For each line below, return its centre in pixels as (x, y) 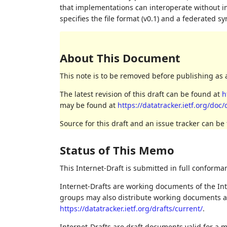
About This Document (120, 58)
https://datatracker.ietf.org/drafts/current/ (131, 209)
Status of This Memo (117, 150)
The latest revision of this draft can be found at (141, 94)
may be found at (88, 105)
